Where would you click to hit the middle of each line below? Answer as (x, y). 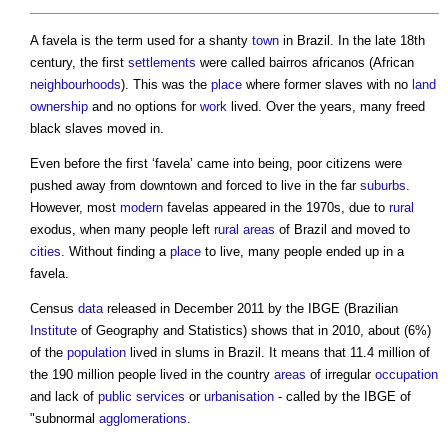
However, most (75, 208)
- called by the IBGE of (342, 397)
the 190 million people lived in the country (152, 375)
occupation (406, 375)
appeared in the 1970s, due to (299, 208)
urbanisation (239, 397)
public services (141, 397)
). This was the (166, 85)
